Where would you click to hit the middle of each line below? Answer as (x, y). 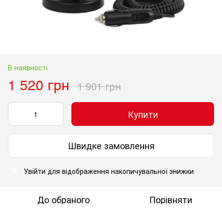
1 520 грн (39, 84)
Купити (143, 114)
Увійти (35, 171)
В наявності (28, 67)
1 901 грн (99, 86)
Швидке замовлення (111, 145)
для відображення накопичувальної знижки (120, 171)
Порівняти (170, 199)
